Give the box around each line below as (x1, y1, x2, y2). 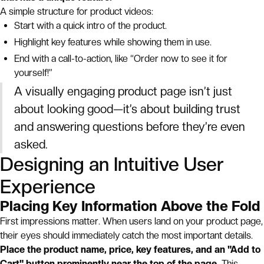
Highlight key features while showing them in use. (14, 37, 212, 48)
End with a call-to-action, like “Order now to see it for (14, 53, 227, 64)
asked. (14, 137, 48, 151)
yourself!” (14, 67, 52, 78)
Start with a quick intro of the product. (14, 20, 167, 31)
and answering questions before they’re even (14, 120, 245, 134)
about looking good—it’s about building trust (14, 102, 240, 116)
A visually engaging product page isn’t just (14, 84, 232, 98)
